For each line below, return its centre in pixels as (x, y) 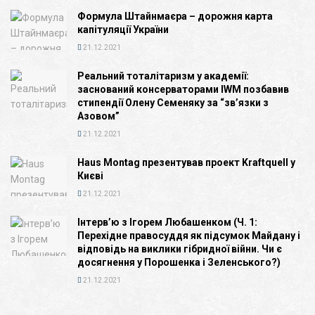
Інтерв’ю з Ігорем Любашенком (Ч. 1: (167, 222)
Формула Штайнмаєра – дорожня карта (175, 16)
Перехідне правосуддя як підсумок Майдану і (189, 235)
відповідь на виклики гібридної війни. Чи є (180, 249)
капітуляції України (123, 29)
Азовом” (98, 116)
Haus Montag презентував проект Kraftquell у (186, 162)
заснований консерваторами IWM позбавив (183, 89)
